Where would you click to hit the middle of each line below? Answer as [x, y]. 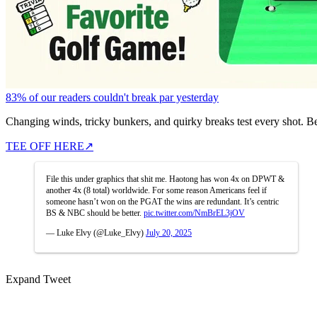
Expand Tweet [38, 279]
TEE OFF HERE [45, 146]
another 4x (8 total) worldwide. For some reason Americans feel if [156, 190]
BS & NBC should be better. [95, 213]
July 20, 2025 [169, 232]
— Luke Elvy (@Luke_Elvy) [96, 232]
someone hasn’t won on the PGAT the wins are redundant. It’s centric [162, 201]
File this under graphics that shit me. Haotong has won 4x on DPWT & [165, 179]
